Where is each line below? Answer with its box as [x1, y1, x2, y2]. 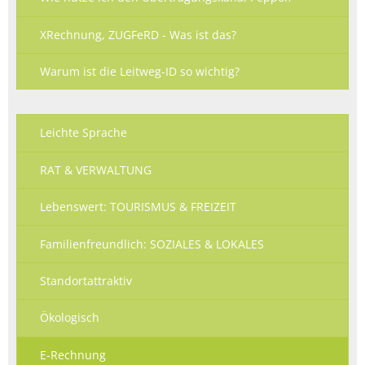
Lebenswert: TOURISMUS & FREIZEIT [40, 199, 236, 215]
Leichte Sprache [40, 125, 127, 141]
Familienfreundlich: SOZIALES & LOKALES [40, 235, 264, 252]
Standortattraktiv [40, 272, 132, 288]
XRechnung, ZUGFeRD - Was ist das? [40, 26, 236, 42]
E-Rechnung [40, 346, 106, 363]
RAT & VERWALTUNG [40, 161, 152, 178]
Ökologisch [40, 310, 99, 326]
